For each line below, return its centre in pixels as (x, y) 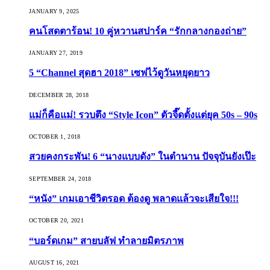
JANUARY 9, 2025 (54, 11)
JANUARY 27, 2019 (56, 53)
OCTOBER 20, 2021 (56, 221)
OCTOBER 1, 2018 (55, 137)
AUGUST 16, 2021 (54, 262)
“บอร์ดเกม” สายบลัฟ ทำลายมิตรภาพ (106, 240)
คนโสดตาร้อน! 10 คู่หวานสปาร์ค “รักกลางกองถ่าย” (138, 31)
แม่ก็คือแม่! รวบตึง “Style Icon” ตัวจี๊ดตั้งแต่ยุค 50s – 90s (143, 115)
